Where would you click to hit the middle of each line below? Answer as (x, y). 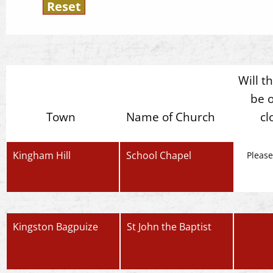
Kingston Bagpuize (55, 227)
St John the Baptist (169, 227)
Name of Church (170, 117)
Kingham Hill (42, 155)
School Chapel (159, 155)
